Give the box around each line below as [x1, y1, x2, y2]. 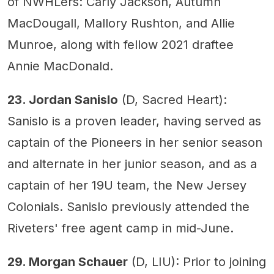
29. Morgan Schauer [7, 254, 128, 270]
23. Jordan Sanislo [7, 92, 118, 108]
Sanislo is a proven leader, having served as [7, 114, 261, 129]
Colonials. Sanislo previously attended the [7, 199, 250, 215]
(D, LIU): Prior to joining [128, 254, 266, 270]
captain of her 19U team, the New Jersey [7, 178, 246, 193]
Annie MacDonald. [7, 59, 113, 74]
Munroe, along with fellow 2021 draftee [7, 37, 234, 53]
